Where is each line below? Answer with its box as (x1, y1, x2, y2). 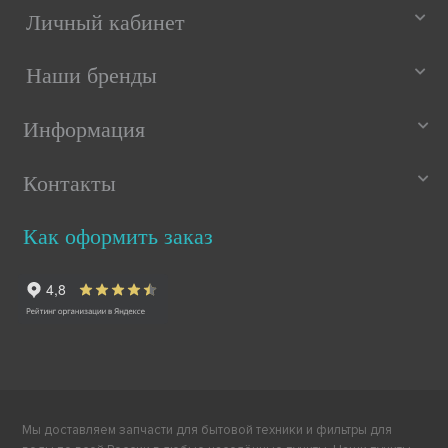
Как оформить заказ (22, 224, 213, 250)
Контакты (22, 170, 116, 196)
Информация (22, 117, 145, 143)
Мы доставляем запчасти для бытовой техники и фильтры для (22, 422, 393, 439)
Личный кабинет (26, 9, 186, 35)
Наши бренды (26, 63, 158, 89)
